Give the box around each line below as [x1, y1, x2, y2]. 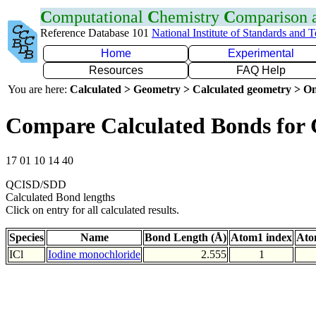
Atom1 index [231, 231, 292, 243]
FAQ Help [236, 64, 286, 76]
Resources [88, 64, 143, 76]
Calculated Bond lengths [6, 190, 115, 203]
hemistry [159, 8, 224, 26]
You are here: [8, 83, 70, 95]
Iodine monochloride [48, 248, 140, 260]
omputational [52, 8, 147, 26]
